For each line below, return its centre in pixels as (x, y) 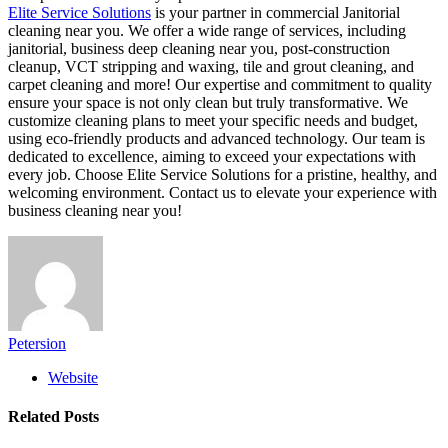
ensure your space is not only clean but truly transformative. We (208, 102)
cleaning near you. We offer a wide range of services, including (207, 30)
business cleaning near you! (95, 210)
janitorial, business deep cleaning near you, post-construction (199, 48)
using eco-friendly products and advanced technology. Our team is (216, 138)
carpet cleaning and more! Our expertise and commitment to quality (220, 84)
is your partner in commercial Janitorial (275, 12)
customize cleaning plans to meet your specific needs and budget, (213, 120)
